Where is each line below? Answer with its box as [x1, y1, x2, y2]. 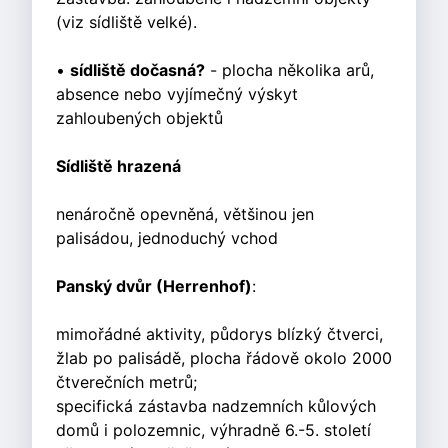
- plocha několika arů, [205, 60, 374, 81]
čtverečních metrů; [56, 372, 197, 393]
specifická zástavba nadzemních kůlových [56, 396, 376, 417]
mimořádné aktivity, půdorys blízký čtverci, [56, 324, 383, 345]
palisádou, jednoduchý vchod [56, 228, 278, 249]
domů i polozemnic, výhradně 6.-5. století [56, 420, 371, 441]
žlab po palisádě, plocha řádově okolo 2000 [56, 348, 392, 369]
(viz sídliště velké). [56, 12, 197, 33]
